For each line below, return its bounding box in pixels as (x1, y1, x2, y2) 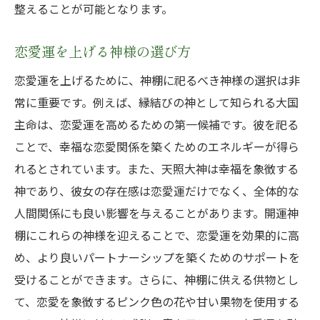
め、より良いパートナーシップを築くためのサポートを (14, 249, 300, 266)
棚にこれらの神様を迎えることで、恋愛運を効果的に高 (14, 226, 299, 244)
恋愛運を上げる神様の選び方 (14, 41, 191, 61)
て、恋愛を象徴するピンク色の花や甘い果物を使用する (14, 293, 299, 310)
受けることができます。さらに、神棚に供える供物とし (14, 271, 299, 288)
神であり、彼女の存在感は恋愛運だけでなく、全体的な (14, 182, 299, 199)
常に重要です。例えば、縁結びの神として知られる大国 (14, 94, 299, 111)
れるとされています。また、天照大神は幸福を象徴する (14, 160, 299, 177)
